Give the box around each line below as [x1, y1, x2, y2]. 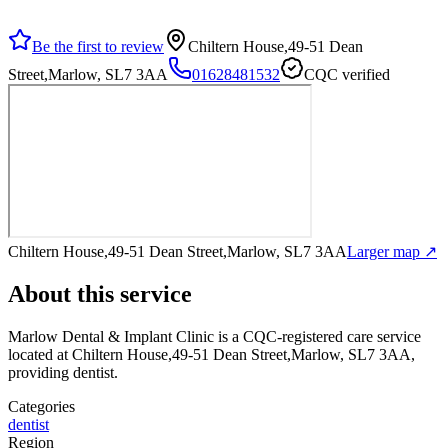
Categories [8, 397, 75, 415]
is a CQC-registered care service [214, 327, 421, 345]
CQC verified [304, 65, 390, 83]
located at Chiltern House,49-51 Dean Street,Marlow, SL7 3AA [8, 345, 411, 363]
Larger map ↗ [347, 242, 437, 260]
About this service [8, 280, 192, 307]
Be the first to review [32, 37, 164, 55]
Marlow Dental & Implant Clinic [8, 327, 214, 345]
